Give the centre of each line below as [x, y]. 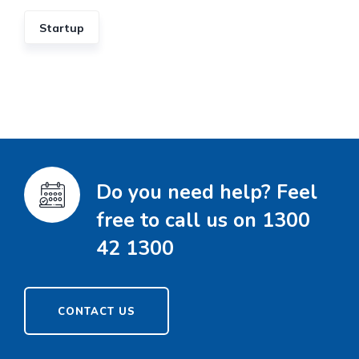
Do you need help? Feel [207, 193]
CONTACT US [97, 312]
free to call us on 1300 [203, 221]
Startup [62, 28]
